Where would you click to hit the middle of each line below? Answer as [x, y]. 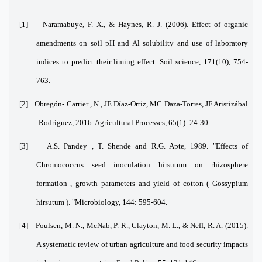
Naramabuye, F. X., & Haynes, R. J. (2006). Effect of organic [146, 24]
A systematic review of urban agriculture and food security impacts [142, 244]
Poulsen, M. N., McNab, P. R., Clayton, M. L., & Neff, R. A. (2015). [142, 225]
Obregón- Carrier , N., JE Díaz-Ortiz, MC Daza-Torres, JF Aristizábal [142, 104]
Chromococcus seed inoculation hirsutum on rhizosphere [142, 164]
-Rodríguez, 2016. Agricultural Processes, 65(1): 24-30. [123, 122]
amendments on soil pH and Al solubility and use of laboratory [142, 43]
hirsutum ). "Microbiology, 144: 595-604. [101, 202]
